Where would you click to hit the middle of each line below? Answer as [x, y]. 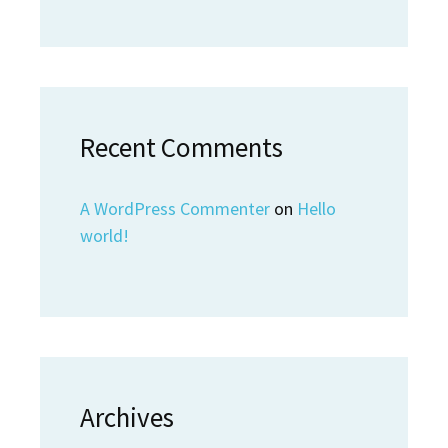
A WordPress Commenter [175, 209]
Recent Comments [181, 147]
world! [104, 236]
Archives [127, 417]
